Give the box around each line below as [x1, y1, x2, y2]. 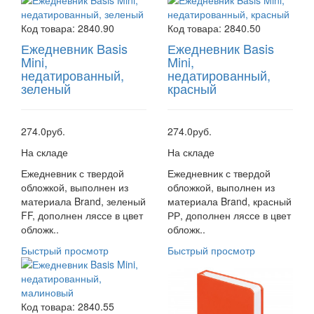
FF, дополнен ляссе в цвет [21, 208, 143, 222]
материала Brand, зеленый [21, 194, 146, 208]
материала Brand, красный [168, 194, 292, 208]
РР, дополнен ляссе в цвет [168, 208, 291, 222]
